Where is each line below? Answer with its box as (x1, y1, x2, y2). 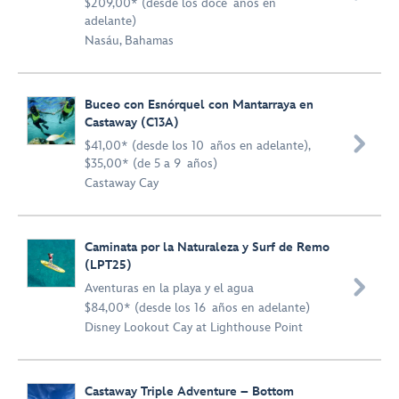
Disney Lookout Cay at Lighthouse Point (85, 320, 303, 335)
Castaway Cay (85, 175, 159, 191)
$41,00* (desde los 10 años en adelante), (85, 138, 310, 153)
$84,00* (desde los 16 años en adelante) (85, 300, 310, 315)
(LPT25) (85, 257, 132, 273)
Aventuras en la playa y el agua (85, 281, 254, 296)
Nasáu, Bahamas (85, 33, 174, 48)
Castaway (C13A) (85, 115, 179, 130)
